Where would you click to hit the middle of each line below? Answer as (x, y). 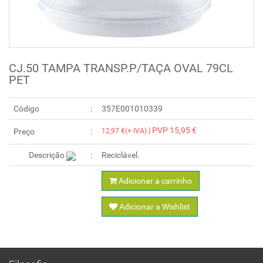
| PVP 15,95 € (172, 131)
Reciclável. (121, 155)
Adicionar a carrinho (154, 181)
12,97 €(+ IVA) (124, 131)
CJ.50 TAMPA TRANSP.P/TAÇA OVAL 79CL (121, 68)
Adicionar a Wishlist (154, 207)
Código (26, 109)
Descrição (47, 155)
